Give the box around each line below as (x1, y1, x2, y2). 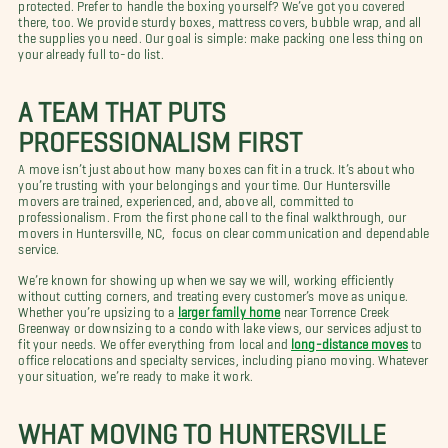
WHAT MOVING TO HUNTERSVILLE (18, 417, 387, 436)
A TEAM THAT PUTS (18, 95, 227, 114)
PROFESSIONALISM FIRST (18, 125, 303, 144)
